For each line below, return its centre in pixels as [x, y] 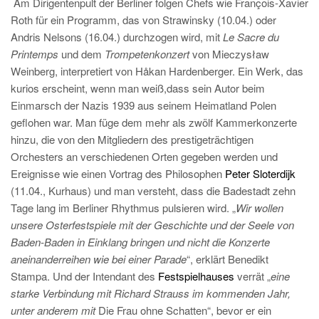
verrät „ [252, 276]
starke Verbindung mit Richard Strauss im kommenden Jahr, [151, 293]
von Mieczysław [229, 54]
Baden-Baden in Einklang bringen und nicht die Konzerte [140, 242]
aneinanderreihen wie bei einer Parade [99, 259]
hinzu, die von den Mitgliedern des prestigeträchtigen [132, 140]
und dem [82, 54]
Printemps [35, 54]
